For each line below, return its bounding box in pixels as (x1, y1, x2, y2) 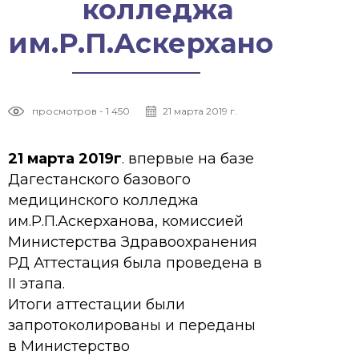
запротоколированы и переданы (8, 317, 256, 334)
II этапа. (8, 275, 65, 292)
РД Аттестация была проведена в (8, 254, 262, 272)
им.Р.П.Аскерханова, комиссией (8, 212, 244, 230)
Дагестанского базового (8, 171, 191, 188)
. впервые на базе (122, 150, 254, 167)
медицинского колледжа (8, 192, 199, 209)
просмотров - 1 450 (32, 105, 130, 117)
